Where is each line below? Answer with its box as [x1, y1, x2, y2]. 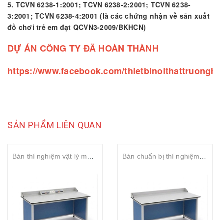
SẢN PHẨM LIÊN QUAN [7, 119, 102, 130]
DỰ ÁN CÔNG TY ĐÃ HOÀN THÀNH [7, 41, 159, 55]
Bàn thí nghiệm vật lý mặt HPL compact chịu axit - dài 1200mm [87, 152, 94, 160]
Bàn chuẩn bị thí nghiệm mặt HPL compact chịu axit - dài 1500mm [199, 152, 207, 160]
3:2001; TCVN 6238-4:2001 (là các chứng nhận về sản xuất [7, 10, 210, 21]
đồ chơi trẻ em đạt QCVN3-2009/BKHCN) [7, 22, 146, 32]
